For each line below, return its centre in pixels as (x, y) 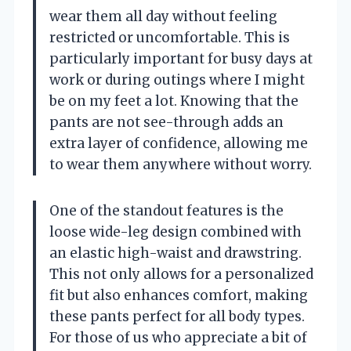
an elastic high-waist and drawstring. (175, 253)
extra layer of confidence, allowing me (179, 144)
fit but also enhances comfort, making (179, 296)
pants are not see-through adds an (166, 123)
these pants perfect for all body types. (177, 317)
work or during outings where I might (177, 80)
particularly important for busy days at (181, 59)
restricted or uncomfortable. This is (170, 38)
